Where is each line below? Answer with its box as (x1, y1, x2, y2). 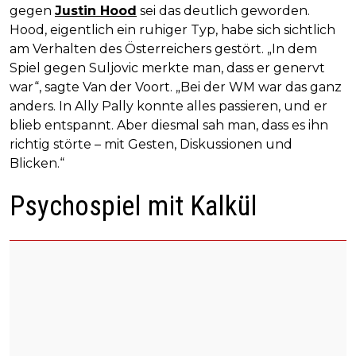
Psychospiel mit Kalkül (10, 189, 257, 222)
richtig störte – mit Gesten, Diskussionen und (10, 136, 292, 152)
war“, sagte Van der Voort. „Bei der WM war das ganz (10, 79, 342, 95)
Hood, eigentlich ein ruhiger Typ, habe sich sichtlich (10, 21, 335, 37)
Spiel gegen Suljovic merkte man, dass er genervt (10, 60, 325, 75)
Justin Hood (55, 2, 137, 18)
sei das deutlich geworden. (137, 2, 310, 18)
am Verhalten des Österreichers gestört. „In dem (10, 41, 317, 56)
